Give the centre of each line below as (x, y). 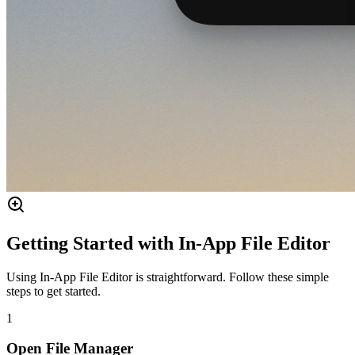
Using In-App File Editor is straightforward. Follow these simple (168, 277)
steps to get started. (53, 291)
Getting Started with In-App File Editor (168, 243)
